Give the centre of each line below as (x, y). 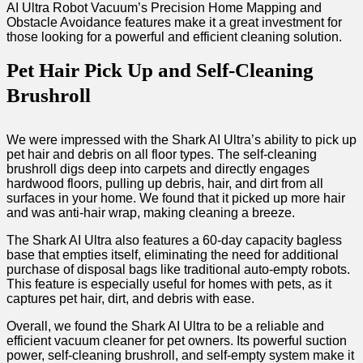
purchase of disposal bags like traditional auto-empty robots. (178, 270)
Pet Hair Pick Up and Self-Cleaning (160, 70)
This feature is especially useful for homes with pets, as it (169, 284)
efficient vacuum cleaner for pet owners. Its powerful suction (177, 341)
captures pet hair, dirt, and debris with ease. (130, 299)
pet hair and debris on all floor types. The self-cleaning (162, 155)
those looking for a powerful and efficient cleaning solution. (174, 37)
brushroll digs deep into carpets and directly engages (158, 169)
